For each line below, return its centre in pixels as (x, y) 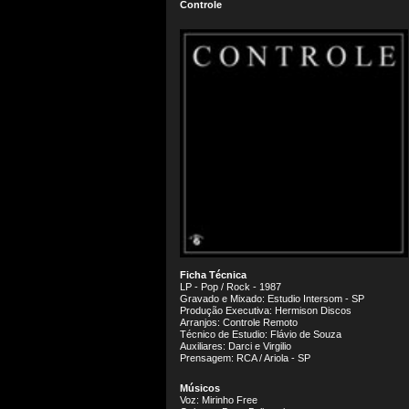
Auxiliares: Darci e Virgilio (236, 346)
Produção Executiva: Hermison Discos (266, 310)
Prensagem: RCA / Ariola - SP (245, 358)
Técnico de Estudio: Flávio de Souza (261, 334)
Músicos (200, 388)
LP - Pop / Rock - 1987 (231, 287)
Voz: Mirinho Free (219, 400)
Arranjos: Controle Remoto (239, 322)
